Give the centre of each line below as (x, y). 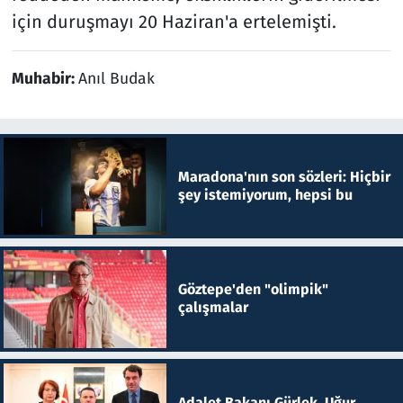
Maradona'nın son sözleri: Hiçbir (284, 176)
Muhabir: (45, 78)
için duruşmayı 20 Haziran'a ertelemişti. (174, 21)
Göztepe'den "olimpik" (253, 290)
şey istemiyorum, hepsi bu (265, 194)
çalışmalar (213, 308)
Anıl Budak (116, 78)
